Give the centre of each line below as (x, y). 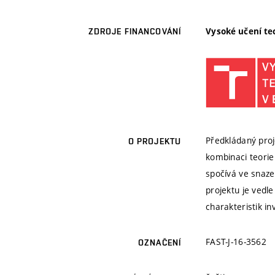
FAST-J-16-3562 (236, 241)
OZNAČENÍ (160, 242)
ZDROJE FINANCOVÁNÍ (134, 32)
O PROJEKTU (154, 141)
